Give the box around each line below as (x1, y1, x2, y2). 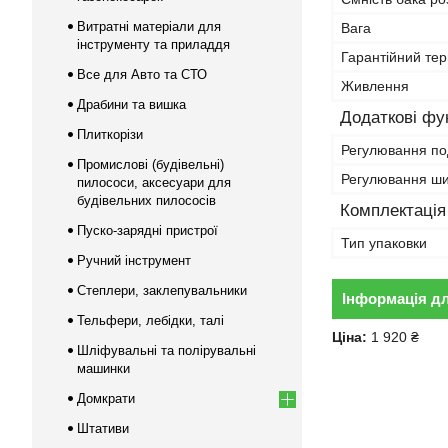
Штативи (77, 421, 129, 436)
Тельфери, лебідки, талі (77, 313, 224, 328)
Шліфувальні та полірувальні (77, 343, 256, 358)
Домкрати (77, 391, 135, 406)
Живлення (341, 78, 409, 94)
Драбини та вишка (77, 97, 186, 112)
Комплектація (340, 201, 446, 220)
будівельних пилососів (77, 193, 216, 208)
